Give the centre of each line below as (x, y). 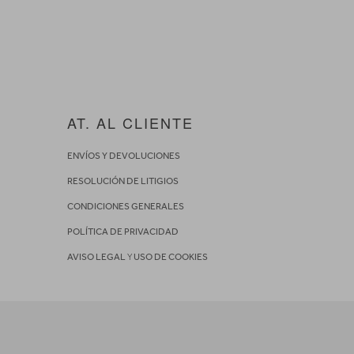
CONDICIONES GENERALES (125, 207)
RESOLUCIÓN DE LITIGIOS (122, 181)
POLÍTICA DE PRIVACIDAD (122, 232)
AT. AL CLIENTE (130, 123)
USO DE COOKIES (170, 257)
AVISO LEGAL (96, 257)
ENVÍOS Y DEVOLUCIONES (123, 156)
